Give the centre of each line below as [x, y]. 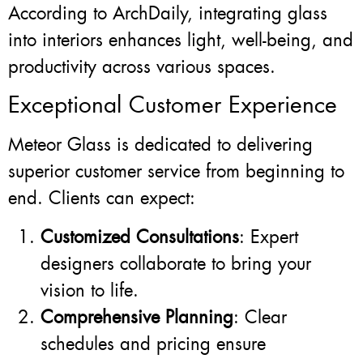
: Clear [260, 317]
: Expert [269, 237]
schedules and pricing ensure [153, 344]
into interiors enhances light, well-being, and [181, 41]
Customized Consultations [140, 237]
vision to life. [90, 290]
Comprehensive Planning [137, 317]
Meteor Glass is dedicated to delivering [160, 145]
